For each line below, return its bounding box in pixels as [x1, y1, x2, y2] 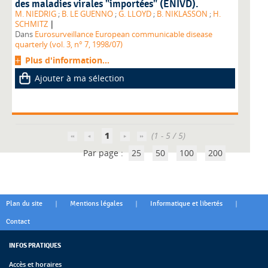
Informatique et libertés [150, 199, 223, 208]
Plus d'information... [25, 54, 109, 66]
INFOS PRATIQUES [9, 241, 61, 250]
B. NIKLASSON [157, 9, 208, 20]
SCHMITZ [15, 19, 48, 30]
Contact [6, 217, 30, 226]
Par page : [83, 147, 126, 159]
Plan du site [6, 199, 42, 208]
